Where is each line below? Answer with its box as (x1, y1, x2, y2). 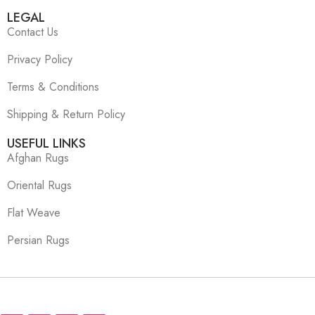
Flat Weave (7, 205, 60, 221)
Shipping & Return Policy (7, 106, 125, 123)
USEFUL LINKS (7, 134, 86, 153)
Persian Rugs (7, 232, 70, 249)
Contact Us (7, 24, 58, 41)
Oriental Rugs (7, 177, 72, 194)
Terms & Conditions (7, 79, 99, 96)
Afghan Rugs (7, 150, 69, 167)
